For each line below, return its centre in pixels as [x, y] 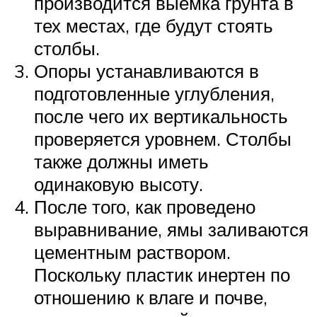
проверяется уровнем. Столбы [163, 138]
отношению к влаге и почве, [151, 297]
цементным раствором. [132, 252]
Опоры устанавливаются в [146, 70]
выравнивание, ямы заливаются [171, 229]
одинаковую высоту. [119, 184]
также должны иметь [121, 161]
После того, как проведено [145, 206]
